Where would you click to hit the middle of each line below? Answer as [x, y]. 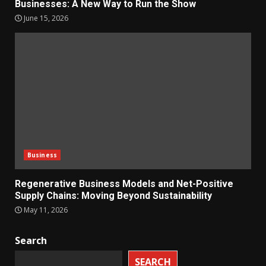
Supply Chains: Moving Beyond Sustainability [113, 195]
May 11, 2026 [45, 210]
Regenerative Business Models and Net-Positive [124, 183]
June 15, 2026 [45, 18]
